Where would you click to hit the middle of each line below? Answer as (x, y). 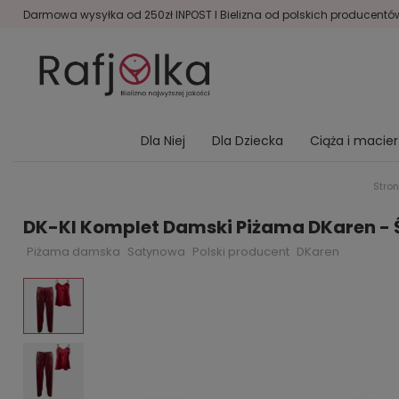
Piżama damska (73, 252)
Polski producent (241, 252)
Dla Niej (163, 141)
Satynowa (156, 252)
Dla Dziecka (247, 141)
